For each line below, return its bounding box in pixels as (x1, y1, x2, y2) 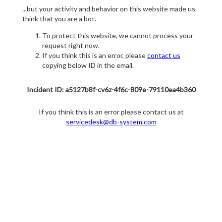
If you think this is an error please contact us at (38, 108, 184, 116)
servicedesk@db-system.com (65, 117, 157, 126)
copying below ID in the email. (42, 61, 134, 70)
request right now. (42, 41, 100, 50)
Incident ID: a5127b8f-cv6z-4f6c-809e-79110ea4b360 (26, 85, 196, 94)
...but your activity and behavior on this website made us (22, 4, 195, 13)
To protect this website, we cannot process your (42, 31, 193, 40)
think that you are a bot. (22, 14, 96, 23)
